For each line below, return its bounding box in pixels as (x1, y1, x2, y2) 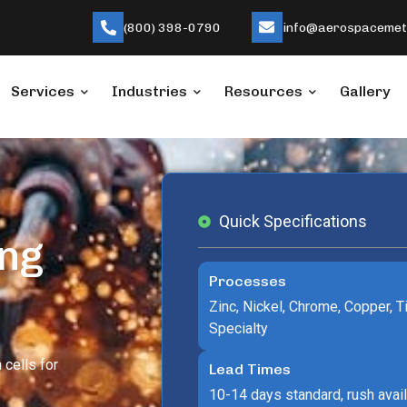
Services (10, 82, 74, 100)
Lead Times (208, 361, 291, 379)
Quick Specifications (218, 212, 367, 232)
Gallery (339, 82, 390, 100)
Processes (208, 273, 286, 290)
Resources (223, 82, 303, 100)
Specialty (208, 320, 268, 337)
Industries (111, 82, 187, 100)
